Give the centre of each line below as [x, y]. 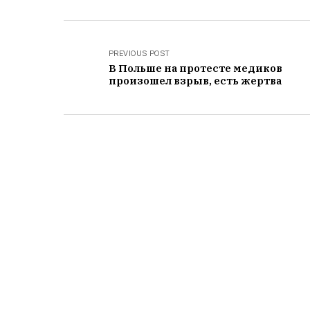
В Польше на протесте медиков [195, 68]
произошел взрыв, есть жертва [195, 81]
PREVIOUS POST [139, 53]
